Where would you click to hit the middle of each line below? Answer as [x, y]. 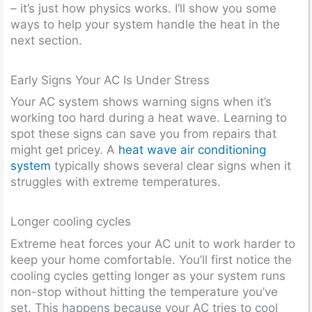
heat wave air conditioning [192, 150]
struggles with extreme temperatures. [116, 182]
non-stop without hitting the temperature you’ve [144, 291]
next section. [46, 40]
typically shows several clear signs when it [171, 166]
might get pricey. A [64, 150]
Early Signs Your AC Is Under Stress [110, 80]
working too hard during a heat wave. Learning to [149, 118]
